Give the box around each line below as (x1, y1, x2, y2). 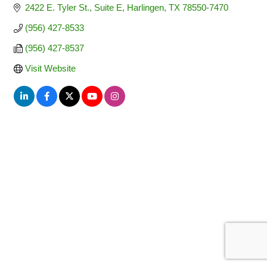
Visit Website (24, 63, 76, 73)
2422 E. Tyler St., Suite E (24, 2, 122, 13)
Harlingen (126, 2, 164, 13)
